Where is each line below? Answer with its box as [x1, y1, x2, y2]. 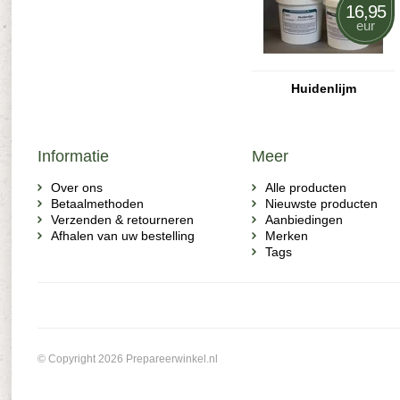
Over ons [51, 180, 103, 195]
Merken [265, 229, 308, 243]
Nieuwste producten [265, 196, 378, 211]
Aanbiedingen [265, 212, 343, 227]
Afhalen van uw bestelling [51, 229, 195, 243]
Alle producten [265, 180, 346, 195]
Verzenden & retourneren [51, 212, 194, 227]
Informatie [37, 147, 109, 165]
